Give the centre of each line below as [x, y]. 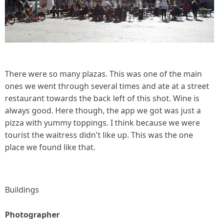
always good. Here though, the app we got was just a [103, 111]
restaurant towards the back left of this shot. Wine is [102, 99]
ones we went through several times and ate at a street [107, 86]
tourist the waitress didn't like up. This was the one [99, 135]
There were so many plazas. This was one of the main [103, 74]
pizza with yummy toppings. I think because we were [102, 123]
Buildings [22, 190]
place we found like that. [50, 147]
